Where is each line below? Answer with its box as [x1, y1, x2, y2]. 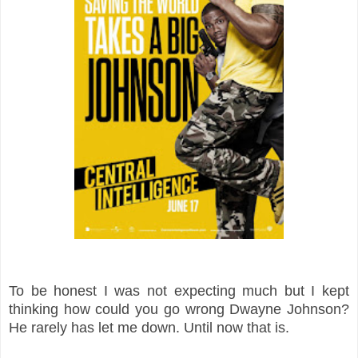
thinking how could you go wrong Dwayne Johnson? [9, 300, 349, 317]
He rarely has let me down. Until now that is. [9, 319, 293, 336]
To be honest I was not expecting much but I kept [9, 282, 349, 299]
